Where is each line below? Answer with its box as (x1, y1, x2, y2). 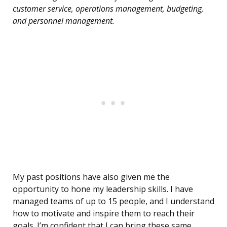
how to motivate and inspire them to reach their (13, 208, 195, 219)
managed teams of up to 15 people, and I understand (13, 196, 214, 207)
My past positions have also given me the (13, 171, 170, 183)
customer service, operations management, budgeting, (13, 3, 204, 15)
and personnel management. (13, 15, 115, 27)
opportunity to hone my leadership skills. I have (13, 183, 193, 195)
